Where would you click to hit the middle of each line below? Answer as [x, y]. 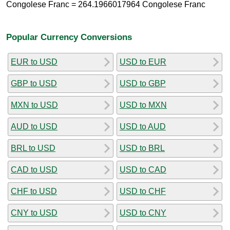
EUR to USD [34, 62]
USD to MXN [143, 105]
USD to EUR [143, 62]
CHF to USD [34, 191]
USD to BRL [142, 148]
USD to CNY [143, 213]
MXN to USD [34, 105]
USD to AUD [143, 126]
